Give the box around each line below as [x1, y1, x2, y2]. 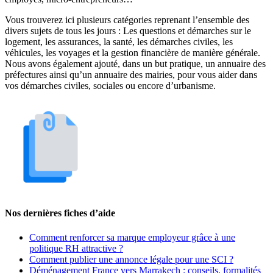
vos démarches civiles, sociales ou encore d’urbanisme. [5, 80, 216, 91]
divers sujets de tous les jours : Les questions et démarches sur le [5, 26, 251, 37]
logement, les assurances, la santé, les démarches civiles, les [5, 37, 233, 48]
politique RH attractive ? [29, 243, 123, 253]
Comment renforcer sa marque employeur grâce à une [29, 232, 235, 243]
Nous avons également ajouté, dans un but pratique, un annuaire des [5, 58, 266, 69]
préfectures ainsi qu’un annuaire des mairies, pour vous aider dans [5, 69, 257, 80]
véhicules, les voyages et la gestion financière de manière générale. [5, 48, 260, 58]
